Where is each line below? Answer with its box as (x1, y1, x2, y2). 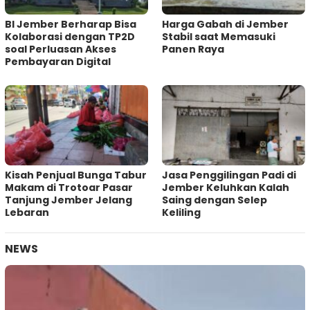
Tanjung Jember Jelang (5, 192, 132, 207)
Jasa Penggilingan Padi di (162, 167, 296, 182)
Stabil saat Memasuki (162, 30, 275, 44)
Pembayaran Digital (5, 55, 111, 69)
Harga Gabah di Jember (162, 17, 289, 32)
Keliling (162, 205, 201, 219)
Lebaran (5, 205, 49, 219)
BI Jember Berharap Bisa (5, 17, 136, 32)
